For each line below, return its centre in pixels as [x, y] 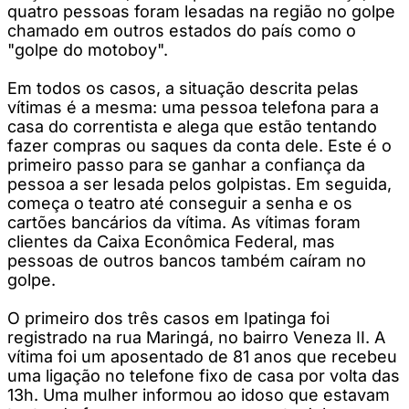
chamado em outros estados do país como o [182, 30]
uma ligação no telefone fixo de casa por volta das [204, 375]
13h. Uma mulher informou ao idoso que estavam [199, 394]
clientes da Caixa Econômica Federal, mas [171, 241]
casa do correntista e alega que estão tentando [192, 126]
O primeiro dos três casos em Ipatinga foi [168, 318]
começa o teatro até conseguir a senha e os [180, 203]
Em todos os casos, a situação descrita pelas [183, 88]
